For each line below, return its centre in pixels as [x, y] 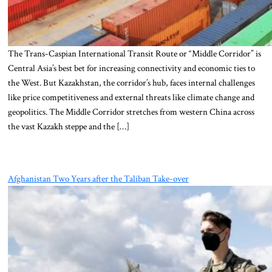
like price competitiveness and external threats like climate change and [131, 97]
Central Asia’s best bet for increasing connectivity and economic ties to [131, 68]
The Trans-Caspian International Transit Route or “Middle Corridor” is [134, 53]
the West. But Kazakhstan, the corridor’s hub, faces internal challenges [131, 82]
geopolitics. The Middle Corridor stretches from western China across [131, 111]
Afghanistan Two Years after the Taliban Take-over [98, 178]
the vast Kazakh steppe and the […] [68, 126]
